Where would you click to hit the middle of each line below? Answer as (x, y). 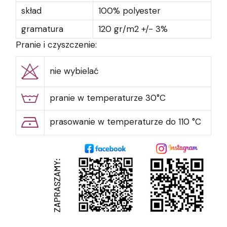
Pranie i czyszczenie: (56, 44)
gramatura (42, 29)
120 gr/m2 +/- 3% (133, 29)
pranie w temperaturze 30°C (108, 98)
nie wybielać (74, 71)
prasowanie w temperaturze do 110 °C (125, 121)
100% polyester (129, 10)
